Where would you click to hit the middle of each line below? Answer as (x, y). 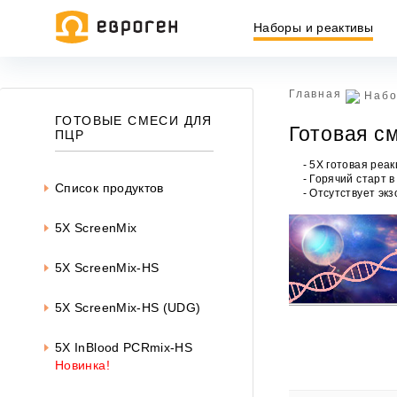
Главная (315, 94)
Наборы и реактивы (314, 27)
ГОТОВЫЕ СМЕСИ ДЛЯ (134, 121)
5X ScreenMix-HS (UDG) (128, 307)
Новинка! (82, 365)
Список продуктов (109, 188)
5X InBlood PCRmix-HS (124, 347)
